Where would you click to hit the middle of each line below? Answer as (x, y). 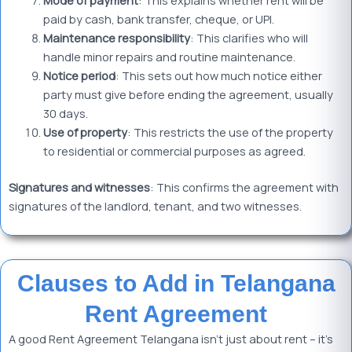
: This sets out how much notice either (218, 76)
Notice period (79, 76)
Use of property (85, 132)
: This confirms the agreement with (244, 187)
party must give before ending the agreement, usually (188, 95)
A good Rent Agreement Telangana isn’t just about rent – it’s (171, 338)
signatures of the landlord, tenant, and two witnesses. (155, 206)
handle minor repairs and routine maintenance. (169, 57)
